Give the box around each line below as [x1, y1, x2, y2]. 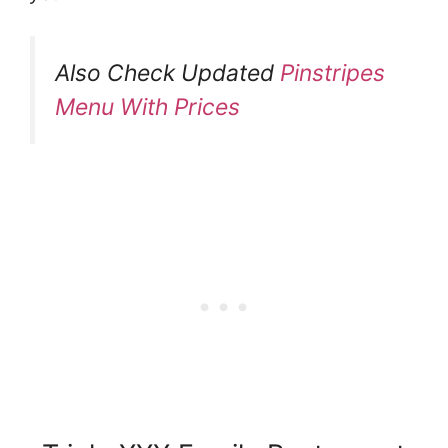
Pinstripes [280, 59, 385, 88]
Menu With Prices [55, 93, 240, 122]
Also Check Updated [55, 59, 280, 88]
